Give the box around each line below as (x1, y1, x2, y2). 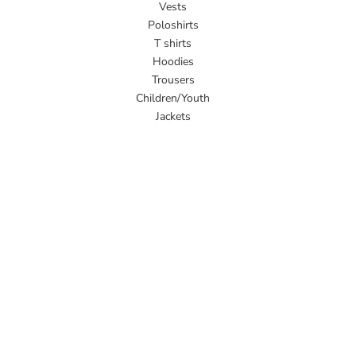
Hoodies (152, 54, 194, 70)
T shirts (154, 36, 192, 52)
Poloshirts (147, 17, 199, 33)
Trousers (151, 72, 195, 88)
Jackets (155, 109, 191, 125)
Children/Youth (136, 91, 210, 106)
